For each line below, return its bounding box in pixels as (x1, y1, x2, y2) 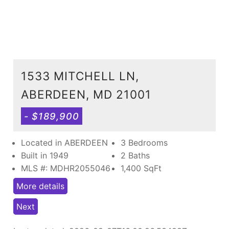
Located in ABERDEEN (21, 137, 108, 148)
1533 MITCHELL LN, (21, 68, 139, 83)
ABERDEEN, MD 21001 (21, 87, 151, 101)
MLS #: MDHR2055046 (21, 163, 110, 173)
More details (16, 180, 64, 191)
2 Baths (121, 150, 150, 161)
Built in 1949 (21, 150, 68, 161)
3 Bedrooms (121, 137, 168, 148)
